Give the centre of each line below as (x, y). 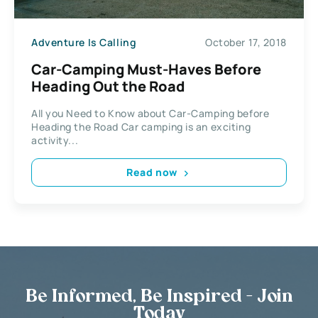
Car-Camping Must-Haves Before (146, 69)
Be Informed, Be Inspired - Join (159, 297)
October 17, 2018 (246, 43)
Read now (152, 172)
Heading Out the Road (108, 86)
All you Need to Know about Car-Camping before (150, 113)
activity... (55, 140)
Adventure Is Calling (84, 43)
